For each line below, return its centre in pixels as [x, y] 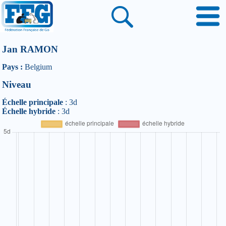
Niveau [17, 84]
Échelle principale [33, 102]
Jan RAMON [30, 49]
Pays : [12, 67]
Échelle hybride [29, 111]
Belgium [37, 67]
